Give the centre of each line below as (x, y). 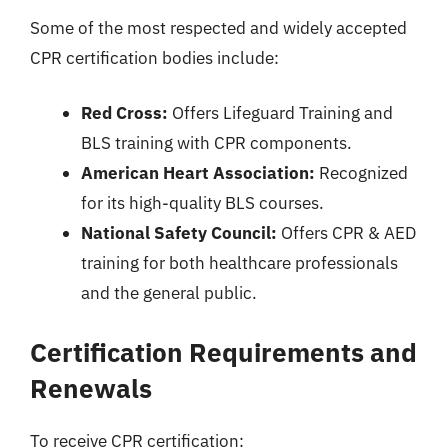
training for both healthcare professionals (239, 263)
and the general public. (169, 293)
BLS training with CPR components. (216, 143)
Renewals (91, 387)
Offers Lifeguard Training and (280, 113)
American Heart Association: (198, 173)
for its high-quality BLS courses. (202, 203)
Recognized (361, 173)
